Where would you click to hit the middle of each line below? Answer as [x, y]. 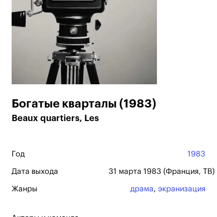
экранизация [182, 189]
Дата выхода [35, 171]
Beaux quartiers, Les [55, 118]
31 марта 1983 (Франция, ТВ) [162, 171]
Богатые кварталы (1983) [84, 104]
